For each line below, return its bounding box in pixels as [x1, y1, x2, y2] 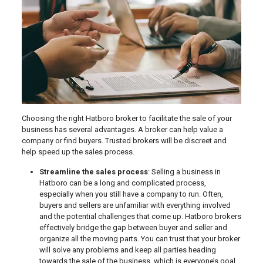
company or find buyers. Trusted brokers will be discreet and [21, 136, 227, 145]
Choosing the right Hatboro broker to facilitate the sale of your [21, 113, 232, 123]
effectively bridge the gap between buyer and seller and [39, 222, 227, 232]
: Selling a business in [147, 167, 221, 176]
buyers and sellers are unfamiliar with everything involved [39, 200, 231, 210]
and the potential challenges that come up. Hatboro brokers [39, 211, 241, 221]
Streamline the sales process [39, 167, 148, 176]
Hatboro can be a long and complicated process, [39, 178, 206, 187]
